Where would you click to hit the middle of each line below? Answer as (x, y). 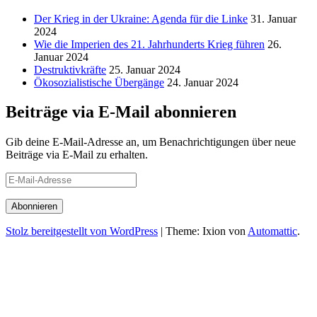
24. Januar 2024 (203, 82)
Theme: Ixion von (207, 231)
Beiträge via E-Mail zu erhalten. (77, 155)
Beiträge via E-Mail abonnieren (121, 112)
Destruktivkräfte (70, 69)
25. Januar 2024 (145, 69)
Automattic (272, 231)
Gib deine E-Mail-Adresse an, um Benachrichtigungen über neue (151, 142)
